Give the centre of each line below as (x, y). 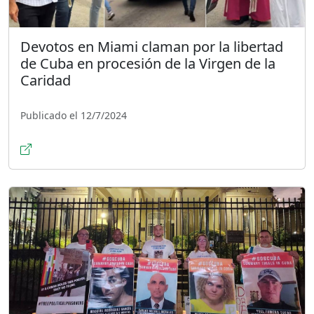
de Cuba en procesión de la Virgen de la (148, 63)
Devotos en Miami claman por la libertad (152, 46)
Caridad (46, 80)
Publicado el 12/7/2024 (74, 115)
